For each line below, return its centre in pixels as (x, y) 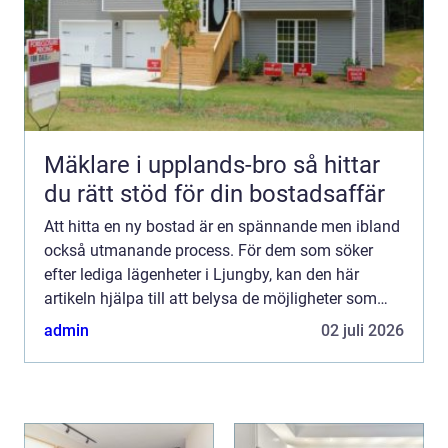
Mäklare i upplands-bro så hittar (168, 164)
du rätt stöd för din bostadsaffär (214, 193)
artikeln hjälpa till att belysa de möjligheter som (210, 298)
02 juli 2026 (362, 330)
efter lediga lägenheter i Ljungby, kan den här (201, 274)
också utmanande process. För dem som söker (208, 250)
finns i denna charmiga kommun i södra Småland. (220, 322)
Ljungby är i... (91, 346)
